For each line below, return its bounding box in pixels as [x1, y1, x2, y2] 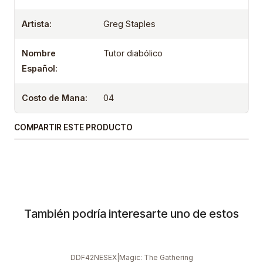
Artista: [22, 19, 52, 29]
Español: [22, 63, 58, 74]
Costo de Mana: [22, 93, 87, 103]
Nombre [22, 48, 56, 59]
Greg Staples [103, 19, 156, 29]
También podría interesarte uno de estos [24, 207, 239, 221]
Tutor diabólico [103, 48, 163, 59]
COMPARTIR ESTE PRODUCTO [14, 123, 133, 133]
